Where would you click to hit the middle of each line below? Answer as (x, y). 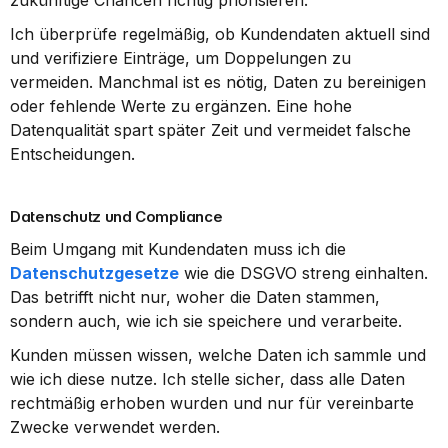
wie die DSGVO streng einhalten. (303, 273)
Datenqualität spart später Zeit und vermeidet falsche (210, 130)
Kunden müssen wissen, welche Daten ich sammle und (218, 355)
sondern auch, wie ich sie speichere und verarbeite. (206, 321)
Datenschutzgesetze (94, 273)
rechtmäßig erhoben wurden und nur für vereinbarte (212, 403)
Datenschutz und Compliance (116, 216)
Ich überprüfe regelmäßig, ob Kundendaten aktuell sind (220, 34)
